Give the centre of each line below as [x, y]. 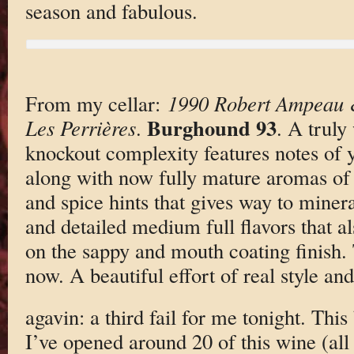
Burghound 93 [211, 127]
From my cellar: [96, 103]
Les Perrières [80, 127]
